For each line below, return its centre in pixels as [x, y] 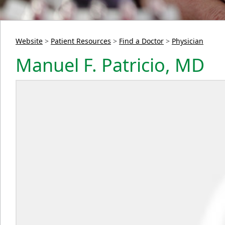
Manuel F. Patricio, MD [110, 65]
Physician [188, 41]
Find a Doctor [141, 41]
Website [29, 41]
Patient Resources [81, 41]
